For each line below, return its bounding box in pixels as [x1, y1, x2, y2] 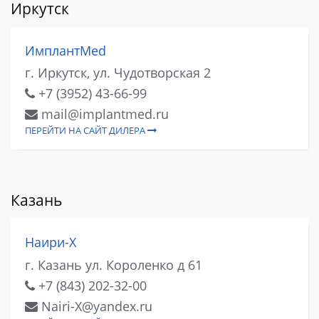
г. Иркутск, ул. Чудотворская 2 [25, 64, 211, 82]
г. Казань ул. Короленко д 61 [25, 256, 202, 273]
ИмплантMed [25, 41, 106, 59]
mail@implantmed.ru [38, 105, 169, 123]
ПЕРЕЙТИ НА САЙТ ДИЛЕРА [25, 124, 147, 137]
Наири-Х [25, 234, 76, 251]
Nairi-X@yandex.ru [38, 298, 152, 315]
